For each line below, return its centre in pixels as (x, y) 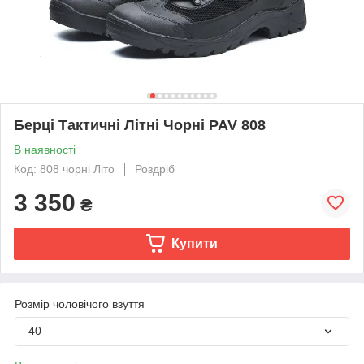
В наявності (45, 149)
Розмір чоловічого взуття (80, 303)
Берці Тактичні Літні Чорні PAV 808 (140, 125)
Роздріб (155, 169)
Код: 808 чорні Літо (64, 169)
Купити (194, 243)
